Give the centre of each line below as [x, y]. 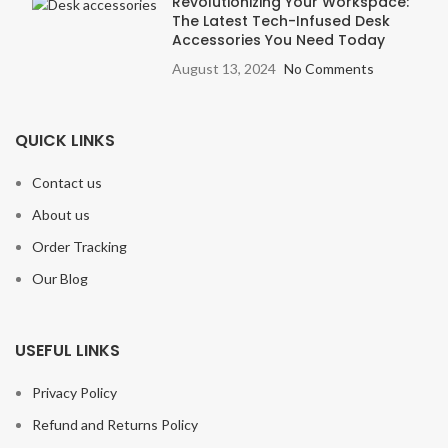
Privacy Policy [74, 392]
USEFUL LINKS [67, 350]
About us [61, 214]
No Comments [329, 68]
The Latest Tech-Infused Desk [281, 20]
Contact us [67, 182]
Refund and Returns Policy [115, 424]
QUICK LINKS [65, 140]
